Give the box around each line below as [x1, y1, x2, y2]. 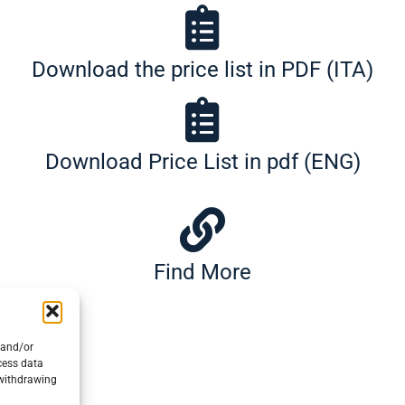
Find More [154, 259, 251, 285]
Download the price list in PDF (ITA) [32, 56, 373, 82]
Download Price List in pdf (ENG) [44, 148, 361, 174]
